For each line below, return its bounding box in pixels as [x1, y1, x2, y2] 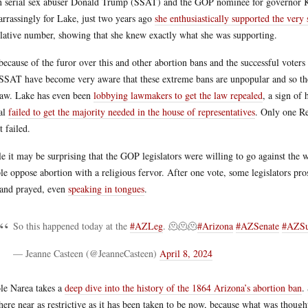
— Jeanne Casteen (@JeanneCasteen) [13, 247, 159, 260]
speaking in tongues [68, 182, 144, 195]
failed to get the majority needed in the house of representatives [8, 105, 255, 118]
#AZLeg [130, 219, 163, 232]
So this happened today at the [13, 219, 130, 232]
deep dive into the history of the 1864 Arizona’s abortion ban [65, 281, 302, 294]
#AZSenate [236, 219, 279, 232]
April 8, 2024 [159, 247, 212, 260]
